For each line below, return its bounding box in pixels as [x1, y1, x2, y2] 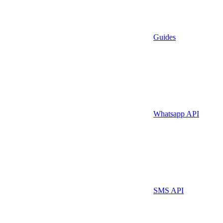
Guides [153, 32, 176, 41]
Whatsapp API [153, 109, 199, 118]
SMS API [153, 186, 184, 195]
